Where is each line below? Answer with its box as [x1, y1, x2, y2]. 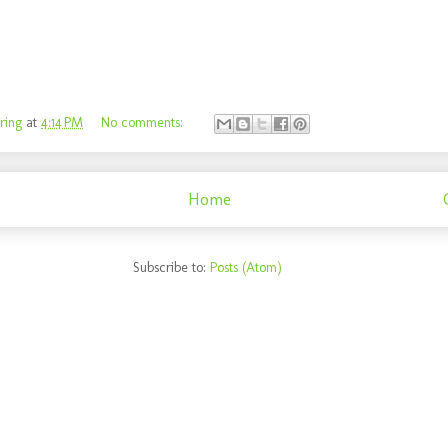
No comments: [101, 114, 187, 132]
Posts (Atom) [209, 258, 282, 276]
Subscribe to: [132, 258, 210, 276]
